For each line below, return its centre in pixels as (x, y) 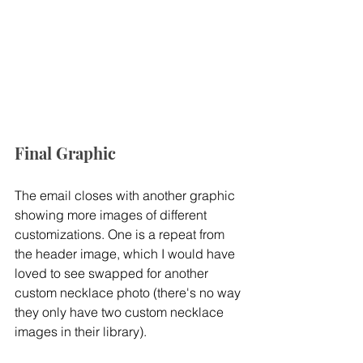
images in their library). (81, 331)
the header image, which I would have (126, 253)
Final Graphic (65, 152)
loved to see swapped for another (113, 273)
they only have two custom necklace (121, 312)
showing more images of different (112, 214)
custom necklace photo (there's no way (129, 292)
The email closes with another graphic (126, 195)
